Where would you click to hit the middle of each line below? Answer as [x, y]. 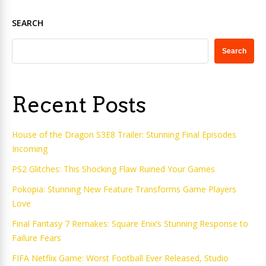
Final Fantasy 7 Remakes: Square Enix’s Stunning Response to [130, 224]
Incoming [30, 149]
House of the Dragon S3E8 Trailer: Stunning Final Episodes [124, 134]
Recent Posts [79, 104]
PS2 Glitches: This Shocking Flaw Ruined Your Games [113, 169]
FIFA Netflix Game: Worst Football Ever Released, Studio [120, 258]
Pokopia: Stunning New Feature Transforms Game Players [124, 189]
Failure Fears [37, 238]
